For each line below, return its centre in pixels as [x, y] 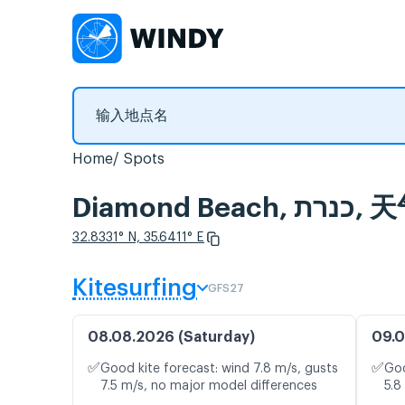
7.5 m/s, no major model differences [209, 386]
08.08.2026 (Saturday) [171, 338]
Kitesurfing [135, 289]
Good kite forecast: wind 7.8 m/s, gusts [219, 369]
